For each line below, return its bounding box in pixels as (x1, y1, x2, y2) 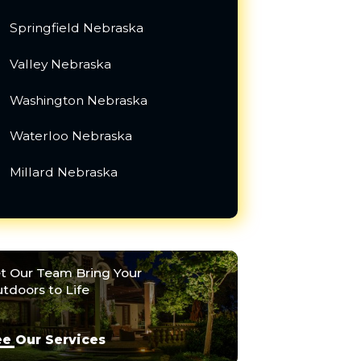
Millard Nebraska (9, 164, 118, 180)
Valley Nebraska (9, 56, 111, 72)
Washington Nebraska (9, 92, 147, 108)
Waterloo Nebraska (9, 128, 132, 144)
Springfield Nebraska (9, 20, 143, 36)
